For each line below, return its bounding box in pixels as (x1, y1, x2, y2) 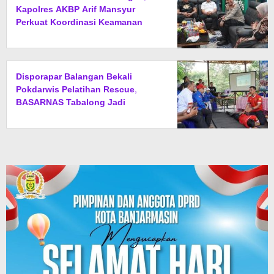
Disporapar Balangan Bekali (16, 69, 132, 85)
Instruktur (16, 108, 57, 124)
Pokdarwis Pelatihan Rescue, (16, 82, 137, 98)
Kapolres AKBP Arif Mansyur (16, 2, 135, 18)
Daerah (16, 28, 45, 43)
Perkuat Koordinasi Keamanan (16, 15, 143, 31)
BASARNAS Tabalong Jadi (16, 95, 125, 111)
